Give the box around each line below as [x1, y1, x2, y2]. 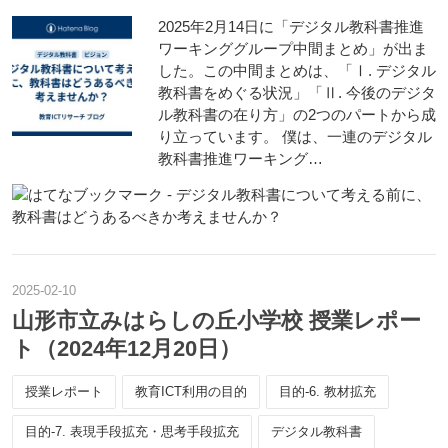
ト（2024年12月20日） [12, 336, 241, 361]
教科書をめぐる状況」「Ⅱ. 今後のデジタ [158, 84, 436, 101]
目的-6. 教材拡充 [279, 384, 376, 399]
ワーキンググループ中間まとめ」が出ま [158, 40, 428, 57]
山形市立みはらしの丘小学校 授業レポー [12, 308, 421, 333]
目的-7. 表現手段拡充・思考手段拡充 [25, 424, 239, 439]
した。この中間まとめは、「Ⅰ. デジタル [158, 62, 436, 79]
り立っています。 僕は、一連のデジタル [158, 128, 432, 145]
